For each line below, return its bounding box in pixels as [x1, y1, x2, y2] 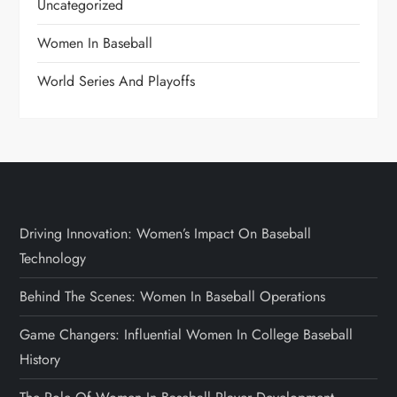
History [19, 348, 61, 370]
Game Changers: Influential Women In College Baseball [19, 323, 354, 345]
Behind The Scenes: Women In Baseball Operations [19, 285, 326, 307]
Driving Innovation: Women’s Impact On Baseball [19, 222, 312, 244]
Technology [19, 247, 87, 269]
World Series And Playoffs [37, 70, 196, 91]
